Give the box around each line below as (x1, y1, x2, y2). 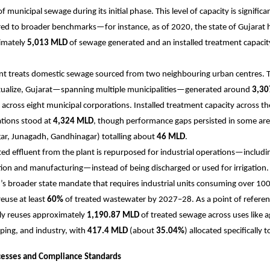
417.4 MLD (87, 227, 128, 236)
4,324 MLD (53, 117, 93, 127)
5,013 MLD (27, 39, 67, 48)
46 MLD (157, 133, 185, 142)
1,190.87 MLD (87, 211, 139, 221)
